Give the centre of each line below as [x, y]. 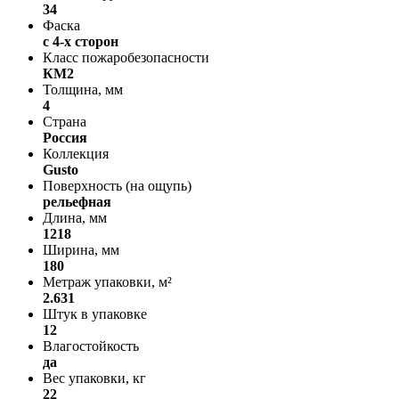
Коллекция [76, 153]
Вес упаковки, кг [94, 378]
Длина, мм [75, 217]
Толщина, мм [83, 89]
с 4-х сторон [81, 41]
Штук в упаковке [95, 313]
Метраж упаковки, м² [107, 281]
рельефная [77, 201]
